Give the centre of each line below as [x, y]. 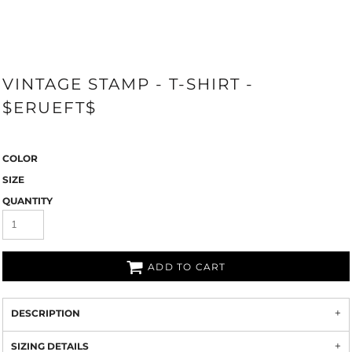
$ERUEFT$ [49, 108]
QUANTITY [27, 201]
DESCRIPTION [46, 313]
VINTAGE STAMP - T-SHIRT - [128, 84]
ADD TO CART [187, 267]
